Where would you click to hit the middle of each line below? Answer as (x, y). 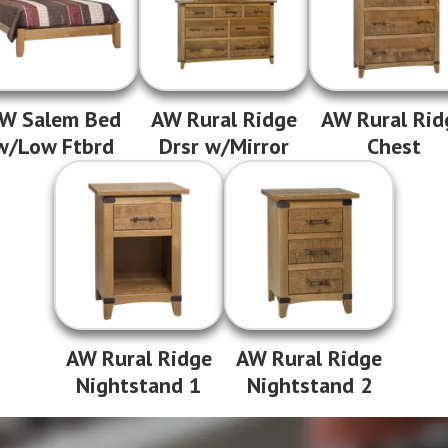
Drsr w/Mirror (223, 145)
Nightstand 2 (309, 385)
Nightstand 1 (139, 385)
